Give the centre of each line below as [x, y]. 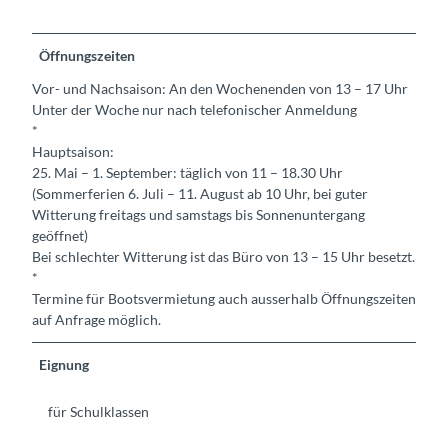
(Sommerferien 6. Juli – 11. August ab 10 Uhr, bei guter [200, 194]
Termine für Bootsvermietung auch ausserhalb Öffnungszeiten [224, 299]
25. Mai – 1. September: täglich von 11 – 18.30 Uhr [187, 173]
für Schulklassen [98, 412]
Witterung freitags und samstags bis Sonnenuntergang [198, 215]
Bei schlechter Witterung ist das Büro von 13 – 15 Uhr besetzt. [223, 257]
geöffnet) [60, 236]
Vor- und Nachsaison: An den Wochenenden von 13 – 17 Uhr [220, 89]
